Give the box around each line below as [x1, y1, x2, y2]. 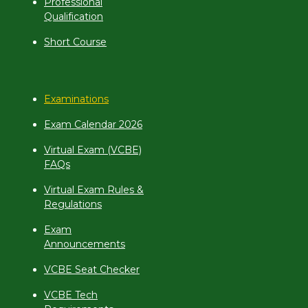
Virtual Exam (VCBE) [44, 143, 142, 156]
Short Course [44, 35, 107, 48]
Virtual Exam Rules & [44, 183, 144, 196]
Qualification [44, 10, 103, 23]
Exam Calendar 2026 [44, 118, 142, 131]
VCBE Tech [44, 288, 98, 301]
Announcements [44, 237, 125, 250]
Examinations [44, 92, 109, 105]
